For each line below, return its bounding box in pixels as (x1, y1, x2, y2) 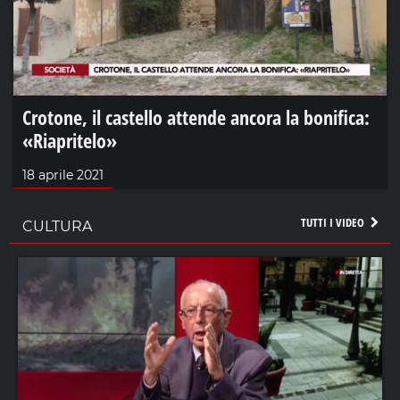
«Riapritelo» (22, 127, 117, 154)
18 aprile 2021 (22, 167, 104, 184)
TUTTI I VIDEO (300, 214, 367, 231)
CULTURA (22, 218, 92, 236)
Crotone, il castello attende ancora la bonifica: (22, 104, 370, 131)
